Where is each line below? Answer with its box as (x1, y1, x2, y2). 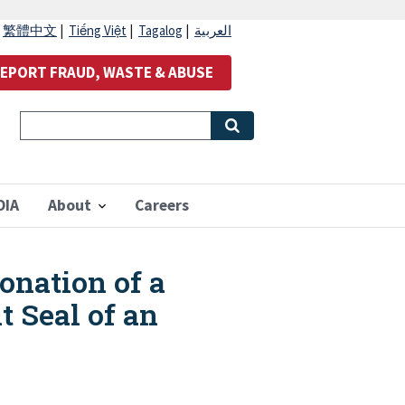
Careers (135, 195, 189, 215)
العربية (194, 22, 231, 40)
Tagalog (138, 22, 183, 40)
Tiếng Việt (69, 22, 127, 40)
